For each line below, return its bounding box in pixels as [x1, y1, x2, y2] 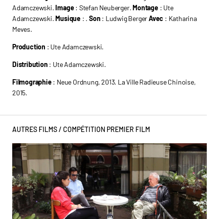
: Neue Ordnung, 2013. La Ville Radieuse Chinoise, [51, 78, 196, 86]
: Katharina [163, 14, 197, 22]
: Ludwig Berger [100, 14, 149, 22]
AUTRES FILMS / [12, 125, 62, 133]
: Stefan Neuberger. [74, 3, 133, 12]
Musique [55, 14, 81, 22]
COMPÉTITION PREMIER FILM [63, 125, 150, 133]
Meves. [12, 25, 34, 33]
